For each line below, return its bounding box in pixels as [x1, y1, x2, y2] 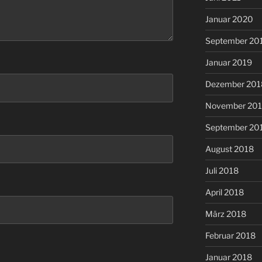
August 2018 [205, 144, 254, 154]
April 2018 [205, 187, 244, 198]
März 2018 [205, 209, 246, 219]
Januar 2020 [205, 14, 253, 25]
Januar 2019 [205, 57, 252, 68]
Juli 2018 [205, 166, 239, 176]
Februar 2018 [205, 230, 256, 241]
